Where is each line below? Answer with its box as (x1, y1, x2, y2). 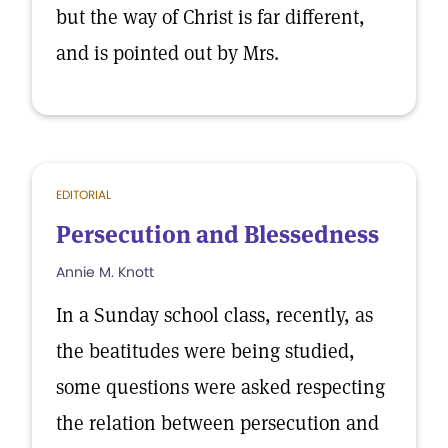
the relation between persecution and (56, 410, 379, 436)
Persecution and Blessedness (56, 219, 379, 250)
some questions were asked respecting (56, 374, 385, 400)
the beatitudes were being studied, (56, 338, 355, 364)
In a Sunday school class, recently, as (56, 302, 373, 328)
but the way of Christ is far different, (56, 4, 365, 30)
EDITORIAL (56, 186, 111, 203)
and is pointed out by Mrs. (56, 40, 279, 66)
